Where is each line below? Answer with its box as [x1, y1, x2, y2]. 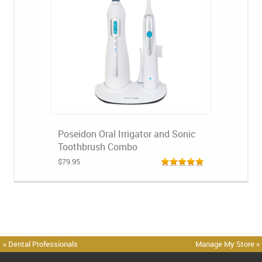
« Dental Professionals [3, 239, 78, 249]
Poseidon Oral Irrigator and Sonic [58, 127, 196, 140]
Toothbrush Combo [58, 140, 137, 153]
